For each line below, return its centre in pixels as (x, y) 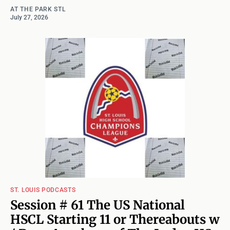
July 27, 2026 (29, 17)
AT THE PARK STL (38, 9)
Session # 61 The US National (98, 205)
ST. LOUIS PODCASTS (43, 190)
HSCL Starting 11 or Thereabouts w (115, 219)
